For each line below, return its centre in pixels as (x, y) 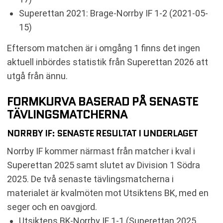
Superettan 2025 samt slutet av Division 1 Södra (104, 165)
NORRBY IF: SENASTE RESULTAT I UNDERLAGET (102, 133)
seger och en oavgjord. (52, 207)
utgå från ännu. (37, 76)
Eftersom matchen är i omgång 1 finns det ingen (104, 48)
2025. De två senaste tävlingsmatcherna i (90, 179)
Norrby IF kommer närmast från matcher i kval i (101, 151)
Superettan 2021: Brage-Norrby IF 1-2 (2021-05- (113, 13)
